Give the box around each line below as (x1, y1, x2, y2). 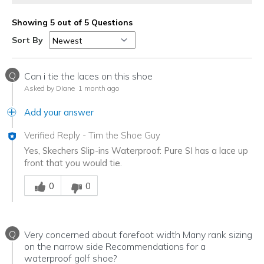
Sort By (12, 35, 43, 46)
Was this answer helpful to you (24, 169, 148, 181)
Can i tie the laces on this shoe (24, 70, 153, 82)
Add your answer (24, 107, 94, 118)
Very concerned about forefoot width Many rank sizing (24, 229, 252, 241)
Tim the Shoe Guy (88, 130, 160, 141)
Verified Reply (24, 130, 80, 141)
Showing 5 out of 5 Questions (12, 17, 133, 28)
